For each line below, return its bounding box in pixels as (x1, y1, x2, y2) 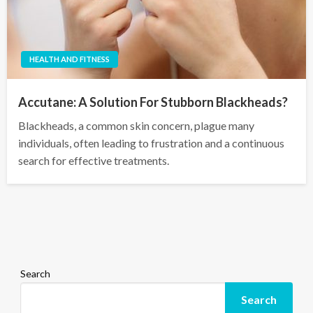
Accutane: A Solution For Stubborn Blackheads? (18, 94, 288, 110)
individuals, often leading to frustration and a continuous (18, 136, 284, 150)
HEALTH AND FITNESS (29, 54, 110, 64)
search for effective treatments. (18, 154, 169, 168)
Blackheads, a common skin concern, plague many (18, 119, 254, 133)
